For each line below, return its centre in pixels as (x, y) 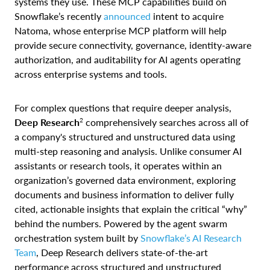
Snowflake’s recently (59, 16)
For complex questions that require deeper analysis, (123, 107)
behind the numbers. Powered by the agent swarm (121, 223)
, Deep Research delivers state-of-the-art (122, 252)
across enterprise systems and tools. (91, 74)
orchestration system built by (77, 237)
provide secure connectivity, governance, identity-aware (133, 45)
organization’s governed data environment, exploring (125, 180)
